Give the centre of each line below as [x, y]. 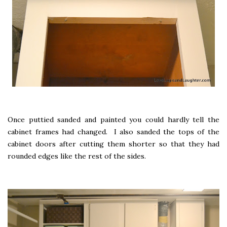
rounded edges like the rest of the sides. [77, 156]
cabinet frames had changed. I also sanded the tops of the [113, 131]
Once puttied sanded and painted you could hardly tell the [113, 119]
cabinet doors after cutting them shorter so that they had [113, 144]
